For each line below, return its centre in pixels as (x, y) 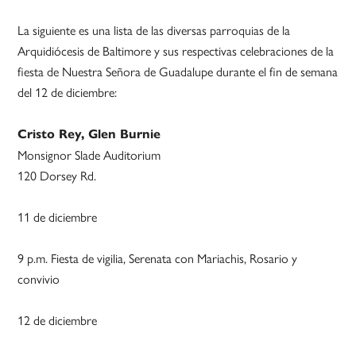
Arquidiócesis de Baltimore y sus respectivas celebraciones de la (176, 51)
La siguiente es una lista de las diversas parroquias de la (154, 30)
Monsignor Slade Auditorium (89, 155)
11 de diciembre (58, 217)
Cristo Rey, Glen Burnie (89, 134)
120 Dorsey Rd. (57, 176)
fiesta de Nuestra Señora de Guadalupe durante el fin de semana (178, 72)
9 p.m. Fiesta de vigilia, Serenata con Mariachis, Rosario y (158, 258)
